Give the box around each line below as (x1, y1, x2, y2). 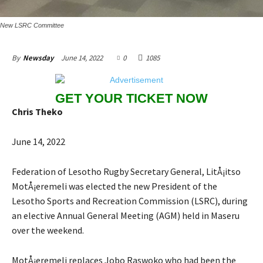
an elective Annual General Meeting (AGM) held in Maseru (12, 209, 240, 221)
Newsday (23, 52, 53, 63)
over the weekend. (12, 224, 86, 236)
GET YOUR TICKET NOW (55, 90, 208, 106)
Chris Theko (12, 105, 63, 117)
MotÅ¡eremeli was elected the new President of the (12, 180, 217, 192)
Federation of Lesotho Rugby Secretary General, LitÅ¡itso (12, 165, 241, 177)
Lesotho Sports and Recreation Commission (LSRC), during (12, 194, 248, 207)
